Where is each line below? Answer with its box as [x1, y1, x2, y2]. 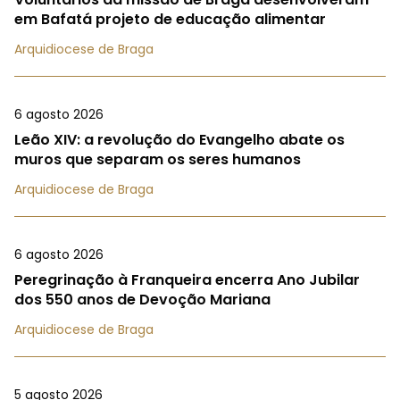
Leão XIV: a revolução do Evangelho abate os [14, 129, 345, 150]
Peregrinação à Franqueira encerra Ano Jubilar [14, 269, 360, 290]
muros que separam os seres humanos [14, 148, 301, 170]
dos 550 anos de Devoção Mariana [14, 288, 271, 310]
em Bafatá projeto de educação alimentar [14, 8, 326, 29]
